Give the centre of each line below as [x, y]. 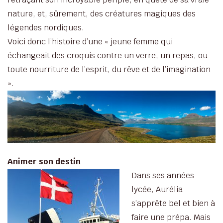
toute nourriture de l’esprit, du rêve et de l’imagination [109, 69]
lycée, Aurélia [157, 189]
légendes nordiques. [46, 28]
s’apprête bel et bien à [173, 203]
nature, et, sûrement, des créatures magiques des [102, 14]
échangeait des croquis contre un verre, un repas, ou [108, 56]
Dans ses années [163, 175]
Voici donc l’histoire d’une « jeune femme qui [90, 42]
